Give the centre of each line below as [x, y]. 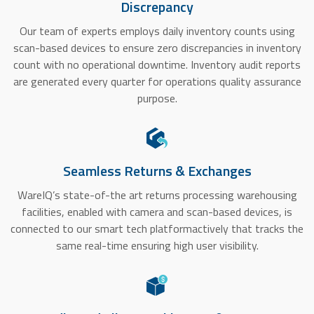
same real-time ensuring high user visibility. [157, 246]
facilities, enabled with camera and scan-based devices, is [157, 212]
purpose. [157, 98]
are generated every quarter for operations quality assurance [157, 82]
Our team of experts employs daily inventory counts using [157, 31]
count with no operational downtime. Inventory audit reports [157, 65]
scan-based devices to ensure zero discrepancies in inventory [157, 48]
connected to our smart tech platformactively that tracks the [157, 229]
